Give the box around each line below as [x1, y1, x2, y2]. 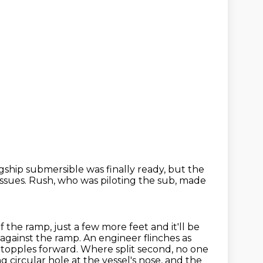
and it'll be [151, 221, 200, 232]
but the [168, 164, 204, 175]
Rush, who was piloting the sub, [29, 175, 179, 186]
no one [176, 244, 208, 255]
